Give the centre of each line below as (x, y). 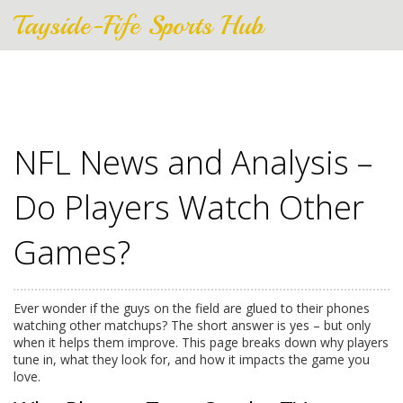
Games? (72, 252)
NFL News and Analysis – (193, 162)
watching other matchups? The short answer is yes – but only (192, 325)
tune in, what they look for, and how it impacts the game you (192, 359)
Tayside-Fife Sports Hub (139, 25)
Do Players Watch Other (189, 207)
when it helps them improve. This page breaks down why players (201, 342)
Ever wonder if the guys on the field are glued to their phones (192, 308)
